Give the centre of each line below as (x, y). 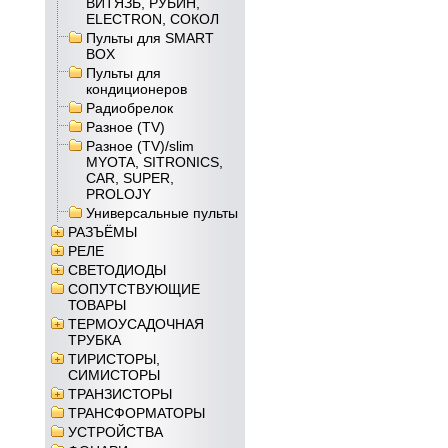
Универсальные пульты (162, 213)
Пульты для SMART (150, 38)
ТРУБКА (94, 340)
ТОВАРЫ (97, 305)
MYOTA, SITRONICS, (154, 162)
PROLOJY (118, 194)
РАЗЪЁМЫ (102, 232)
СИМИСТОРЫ (114, 375)
